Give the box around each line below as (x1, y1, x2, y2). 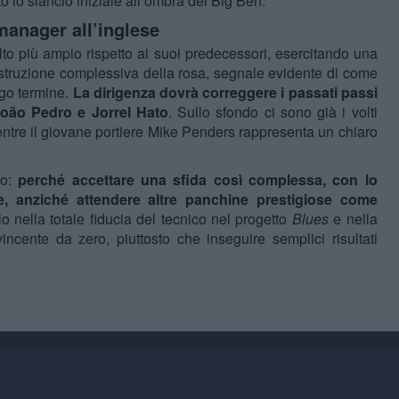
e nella (328, 208, 378, 230)
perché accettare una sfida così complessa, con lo (18, 169, 378, 191)
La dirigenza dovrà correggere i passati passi (72, 82, 378, 103)
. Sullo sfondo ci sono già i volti (167, 102, 378, 123)
